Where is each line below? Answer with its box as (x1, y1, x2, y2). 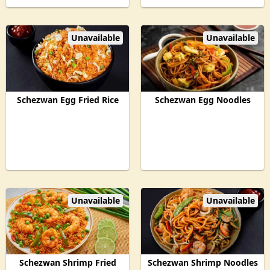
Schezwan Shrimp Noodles (147, 257, 258, 268)
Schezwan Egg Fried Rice (16, 94, 119, 105)
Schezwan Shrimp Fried (19, 257, 116, 268)
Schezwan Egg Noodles (154, 94, 251, 105)
